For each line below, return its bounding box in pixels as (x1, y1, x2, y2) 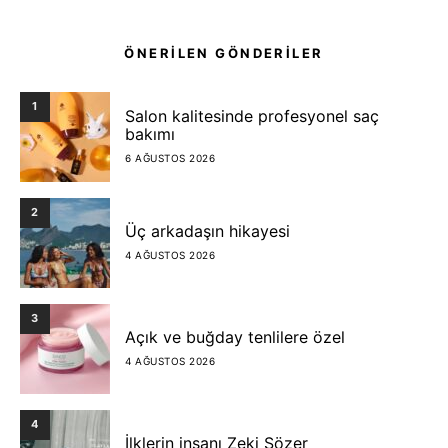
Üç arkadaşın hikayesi (125, 221, 290, 242)
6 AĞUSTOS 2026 (125, 152, 215, 165)
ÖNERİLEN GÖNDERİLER (124, 44, 324, 61)
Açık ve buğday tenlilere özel (125, 327, 345, 348)
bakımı (125, 124, 175, 145)
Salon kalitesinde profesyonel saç (125, 106, 379, 127)
